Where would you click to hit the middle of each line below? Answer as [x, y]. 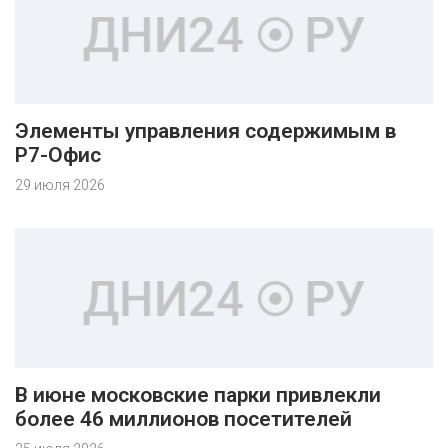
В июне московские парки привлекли [198, 395]
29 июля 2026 [60, 185]
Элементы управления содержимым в [205, 131]
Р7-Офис [58, 155]
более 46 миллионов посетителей [183, 419]
